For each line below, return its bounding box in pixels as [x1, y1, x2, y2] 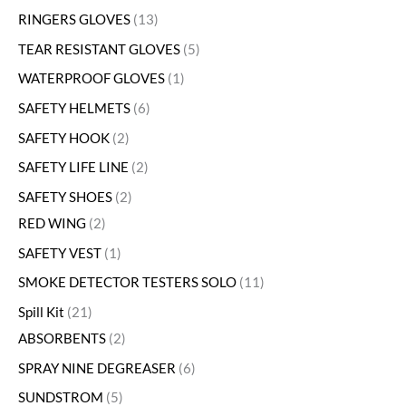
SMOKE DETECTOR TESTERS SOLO [18, 275, 237, 291]
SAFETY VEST [18, 245, 101, 261]
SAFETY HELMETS [18, 101, 130, 117]
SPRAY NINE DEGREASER [18, 360, 176, 376]
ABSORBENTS [18, 330, 106, 346]
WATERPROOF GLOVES [18, 71, 165, 87]
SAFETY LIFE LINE [18, 159, 129, 176]
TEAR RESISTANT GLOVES [18, 41, 180, 57]
